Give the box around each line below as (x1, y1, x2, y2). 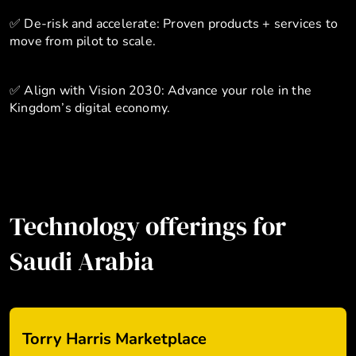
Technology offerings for (10, 209, 286, 244)
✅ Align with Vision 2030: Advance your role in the (10, 82, 312, 99)
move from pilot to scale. (10, 33, 156, 50)
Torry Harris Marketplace (22, 328, 207, 350)
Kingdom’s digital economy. (10, 99, 171, 117)
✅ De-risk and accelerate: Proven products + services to (10, 15, 339, 33)
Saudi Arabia (10, 244, 154, 279)
